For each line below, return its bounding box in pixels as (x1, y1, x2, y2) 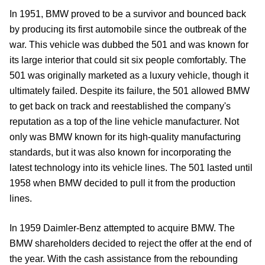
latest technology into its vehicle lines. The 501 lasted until (9, 163, 253, 173)
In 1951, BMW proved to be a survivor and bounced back (9, 9, 246, 20)
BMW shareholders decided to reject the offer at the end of (9, 238, 251, 249)
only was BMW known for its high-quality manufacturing (9, 132, 241, 143)
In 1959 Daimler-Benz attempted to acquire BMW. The (9, 223, 235, 234)
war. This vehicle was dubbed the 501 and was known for (9, 40, 248, 50)
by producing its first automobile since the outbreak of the (9, 24, 247, 35)
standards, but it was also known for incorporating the (9, 147, 231, 158)
